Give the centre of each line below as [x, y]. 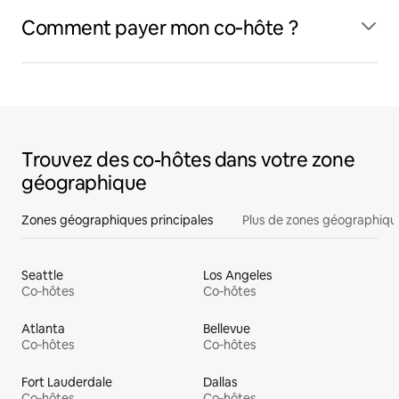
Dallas [220, 382]
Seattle [42, 275]
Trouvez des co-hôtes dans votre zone [188, 160]
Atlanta [43, 329]
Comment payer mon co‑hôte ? [160, 28]
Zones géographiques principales [118, 220]
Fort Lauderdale [67, 382]
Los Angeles [238, 275]
